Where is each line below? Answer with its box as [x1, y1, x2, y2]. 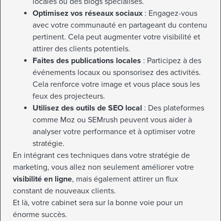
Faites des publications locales [33, 55, 141, 66]
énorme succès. [13, 209, 67, 220]
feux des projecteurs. [33, 91, 105, 101]
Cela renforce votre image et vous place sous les [33, 79, 200, 89]
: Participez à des [141, 55, 201, 66]
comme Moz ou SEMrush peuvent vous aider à [33, 114, 192, 125]
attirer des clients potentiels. [33, 43, 130, 54]
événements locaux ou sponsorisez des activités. [33, 67, 201, 77]
